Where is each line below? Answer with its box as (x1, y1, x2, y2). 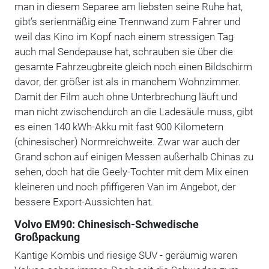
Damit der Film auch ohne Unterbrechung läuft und (14, 90, 237, 103)
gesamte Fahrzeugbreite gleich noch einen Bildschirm (14, 60, 252, 73)
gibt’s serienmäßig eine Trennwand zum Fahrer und (14, 15, 240, 28)
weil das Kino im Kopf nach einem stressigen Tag (14, 30, 234, 43)
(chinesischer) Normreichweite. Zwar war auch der (14, 135, 240, 148)
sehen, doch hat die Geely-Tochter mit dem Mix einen (14, 165, 249, 178)
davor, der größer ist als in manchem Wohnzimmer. (14, 75, 241, 88)
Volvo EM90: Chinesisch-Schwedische (14, 218, 199, 231)
